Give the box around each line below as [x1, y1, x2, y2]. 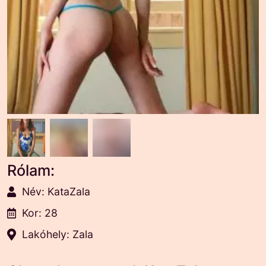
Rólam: [7, 161, 55, 179]
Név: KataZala [22, 185, 90, 198]
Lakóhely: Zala [22, 228, 93, 240]
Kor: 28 [22, 207, 58, 219]
